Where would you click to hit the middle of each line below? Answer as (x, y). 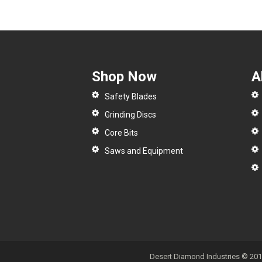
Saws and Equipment (144, 151)
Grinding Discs (130, 115)
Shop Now (124, 77)
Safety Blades (131, 97)
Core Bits (121, 133)
